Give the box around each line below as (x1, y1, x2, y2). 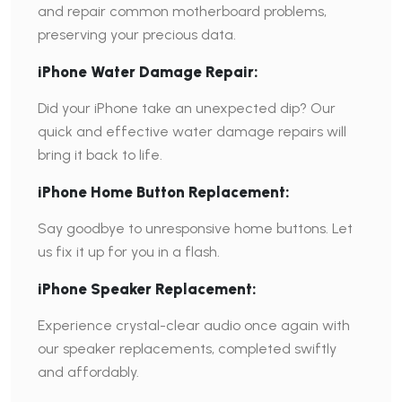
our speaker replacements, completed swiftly (38, 340, 336, 357)
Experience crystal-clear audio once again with (38, 317, 350, 334)
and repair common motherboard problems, (38, 3, 327, 20)
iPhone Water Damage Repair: (38, 63, 258, 81)
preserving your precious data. (38, 26, 236, 43)
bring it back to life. (38, 146, 162, 163)
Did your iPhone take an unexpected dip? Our (38, 100, 336, 117)
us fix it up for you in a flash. (38, 243, 220, 260)
